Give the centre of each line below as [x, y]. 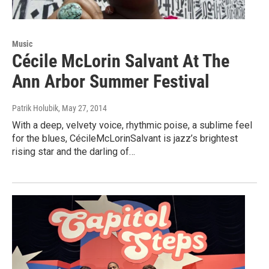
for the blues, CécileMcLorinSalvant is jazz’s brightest [125, 139]
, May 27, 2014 [83, 108]
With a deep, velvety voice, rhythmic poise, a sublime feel [132, 125]
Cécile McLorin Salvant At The [121, 61]
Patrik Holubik [35, 108]
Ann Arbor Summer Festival [111, 82]
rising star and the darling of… [74, 152]
